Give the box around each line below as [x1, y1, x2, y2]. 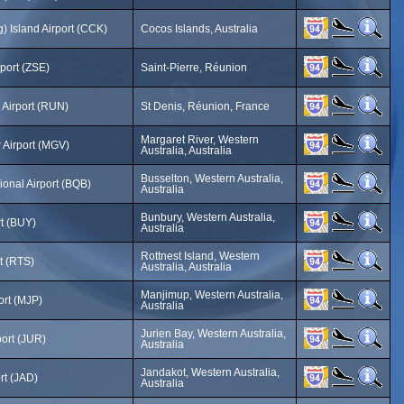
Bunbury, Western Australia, [141, 211, 275, 224]
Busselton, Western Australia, [141, 172, 283, 185]
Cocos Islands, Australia [141, 23, 258, 35]
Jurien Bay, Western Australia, [141, 327, 286, 340]
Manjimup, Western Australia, [141, 289, 283, 301]
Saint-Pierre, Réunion [141, 61, 247, 74]
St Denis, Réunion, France [141, 100, 270, 113]
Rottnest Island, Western [141, 250, 260, 262]
